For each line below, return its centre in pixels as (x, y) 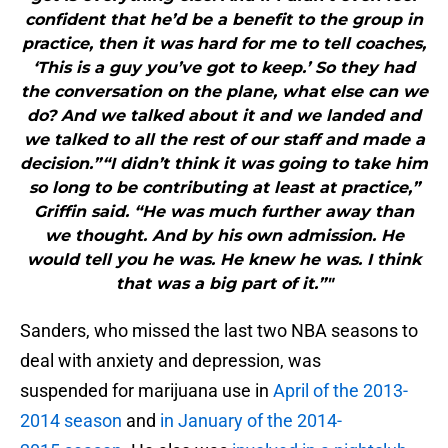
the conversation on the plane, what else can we (224, 92)
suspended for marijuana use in (146, 391)
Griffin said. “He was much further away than (224, 212)
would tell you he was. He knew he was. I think (224, 260)
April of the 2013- (340, 391)
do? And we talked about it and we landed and (224, 116)
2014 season (71, 421)
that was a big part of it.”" (224, 284)
